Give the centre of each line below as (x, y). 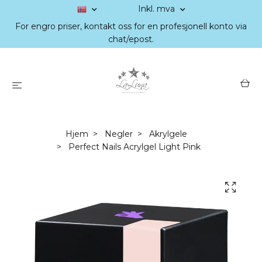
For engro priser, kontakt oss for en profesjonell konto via (131, 26)
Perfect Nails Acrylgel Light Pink (133, 147)
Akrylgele (168, 134)
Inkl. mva (157, 9)
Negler (119, 134)
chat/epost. (131, 39)
